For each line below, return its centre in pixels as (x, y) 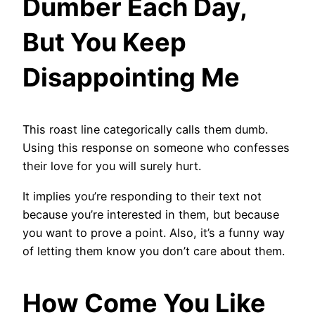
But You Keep (104, 43)
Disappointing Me (131, 78)
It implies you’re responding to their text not (142, 196)
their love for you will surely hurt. (114, 166)
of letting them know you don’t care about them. (154, 251)
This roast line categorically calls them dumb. (145, 130)
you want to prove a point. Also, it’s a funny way (154, 232)
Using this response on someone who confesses (156, 148)
